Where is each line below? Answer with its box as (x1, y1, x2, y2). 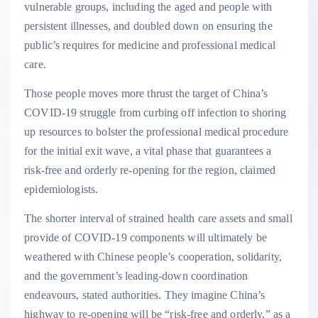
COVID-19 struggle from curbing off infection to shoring (24, 106, 286, 119)
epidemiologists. (24, 183, 99, 196)
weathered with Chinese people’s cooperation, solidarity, (24, 251, 282, 263)
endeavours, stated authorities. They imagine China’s (24, 289, 265, 302)
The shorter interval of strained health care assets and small (24, 212, 292, 225)
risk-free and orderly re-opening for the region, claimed (24, 164, 275, 177)
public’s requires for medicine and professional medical (24, 39, 275, 52)
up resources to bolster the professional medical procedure (24, 126, 289, 138)
